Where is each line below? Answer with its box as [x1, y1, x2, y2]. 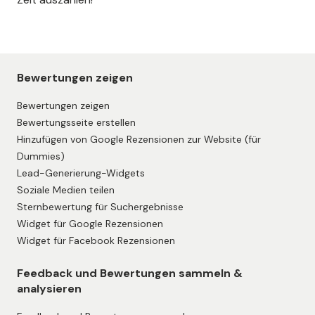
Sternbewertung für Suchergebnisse [17, 200, 184, 214]
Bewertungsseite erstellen [17, 116, 136, 129]
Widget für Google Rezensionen [17, 217, 163, 231]
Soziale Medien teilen [17, 184, 115, 197]
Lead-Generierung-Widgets [17, 167, 145, 180]
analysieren [17, 281, 82, 297]
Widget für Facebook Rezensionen [17, 234, 175, 247]
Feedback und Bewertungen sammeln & [17, 266, 243, 281]
